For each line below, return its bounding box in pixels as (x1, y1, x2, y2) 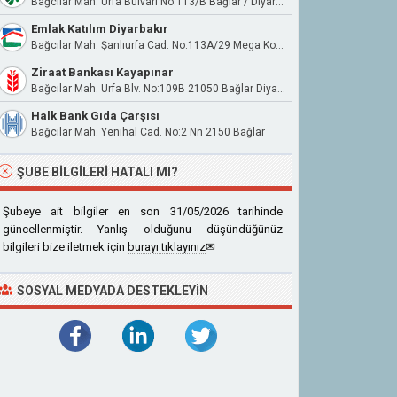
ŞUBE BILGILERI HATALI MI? (17, 165, 178, 179)
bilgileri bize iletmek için (3, 240, 128, 253)
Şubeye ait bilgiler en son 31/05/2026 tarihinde (3, 205, 283, 218)
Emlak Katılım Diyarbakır (31, 22, 168, 35)
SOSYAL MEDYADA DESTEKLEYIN (17, 284, 208, 298)
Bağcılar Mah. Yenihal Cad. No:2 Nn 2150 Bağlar (31, 126, 265, 138)
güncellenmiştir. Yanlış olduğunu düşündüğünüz (3, 222, 283, 236)
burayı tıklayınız (128, 240, 206, 253)
